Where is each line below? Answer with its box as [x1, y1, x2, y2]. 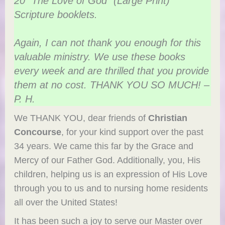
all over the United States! [14, 197, 118, 208]
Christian [148, 113, 188, 124]
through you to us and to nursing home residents [14, 183, 208, 194]
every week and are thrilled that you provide [14, 65, 209, 77]
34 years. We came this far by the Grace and [14, 141, 194, 152]
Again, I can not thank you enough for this [14, 37, 201, 49]
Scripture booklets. [14, 9, 98, 21]
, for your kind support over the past [61, 127, 204, 138]
